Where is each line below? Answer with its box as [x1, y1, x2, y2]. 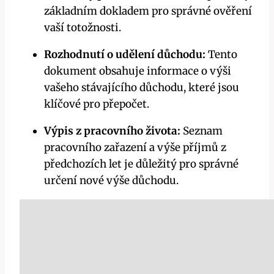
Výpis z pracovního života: [44, 124, 180, 138]
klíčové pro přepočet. [44, 97, 149, 111]
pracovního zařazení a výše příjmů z [44, 141, 226, 155]
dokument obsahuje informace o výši [44, 64, 231, 78]
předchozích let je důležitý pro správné [44, 157, 239, 171]
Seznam [180, 124, 223, 138]
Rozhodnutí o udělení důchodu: [44, 48, 206, 62]
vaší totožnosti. [44, 21, 121, 35]
